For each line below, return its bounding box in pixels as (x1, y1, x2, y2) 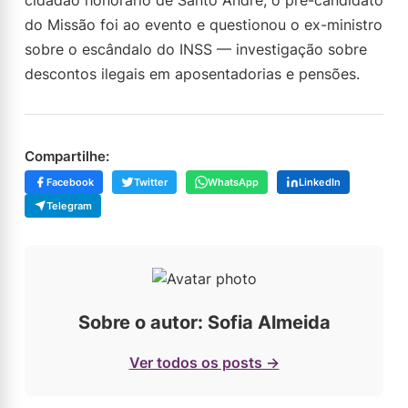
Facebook (46, 176, 94, 189)
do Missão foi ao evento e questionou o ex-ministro (25, 15, 382, 34)
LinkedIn (299, 176, 341, 189)
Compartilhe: (25, 148, 109, 165)
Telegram (46, 199, 92, 212)
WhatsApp (208, 176, 259, 189)
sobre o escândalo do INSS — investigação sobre (25, 40, 367, 58)
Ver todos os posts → (128, 353, 280, 372)
